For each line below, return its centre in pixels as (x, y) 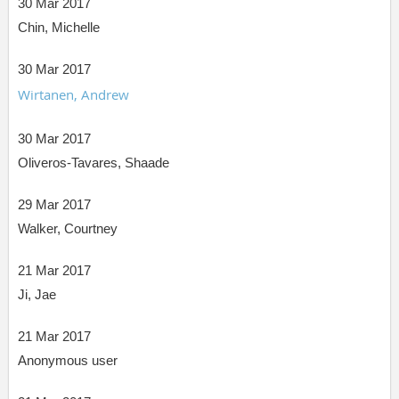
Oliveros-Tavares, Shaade (94, 163)
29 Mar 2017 (54, 205)
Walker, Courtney (68, 229)
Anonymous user (68, 361)
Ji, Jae (37, 295)
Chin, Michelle (59, 28)
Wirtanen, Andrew (73, 95)
